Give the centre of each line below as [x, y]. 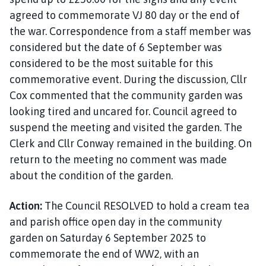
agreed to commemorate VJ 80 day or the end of [125, 15]
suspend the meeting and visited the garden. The [126, 127]
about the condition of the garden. [91, 175]
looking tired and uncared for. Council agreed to [123, 111]
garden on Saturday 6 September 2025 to [108, 237]
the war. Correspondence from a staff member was [130, 31]
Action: [26, 205]
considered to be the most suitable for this [111, 63]
